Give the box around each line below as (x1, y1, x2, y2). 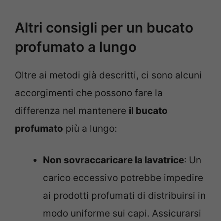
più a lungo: (63, 122, 117, 134)
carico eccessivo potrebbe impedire (43, 172, 203, 184)
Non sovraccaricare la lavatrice (43, 154, 184, 166)
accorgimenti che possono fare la (15, 87, 163, 99)
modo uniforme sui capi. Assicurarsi (43, 208, 201, 220)
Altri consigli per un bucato (15, 19, 193, 36)
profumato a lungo (15, 38, 137, 55)
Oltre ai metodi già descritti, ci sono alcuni (15, 69, 202, 81)
